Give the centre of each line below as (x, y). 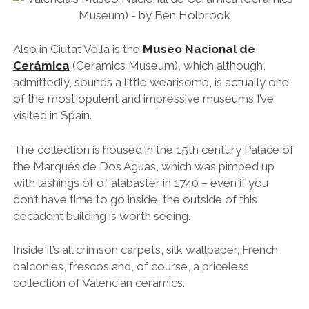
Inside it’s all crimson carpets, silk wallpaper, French (145, 250)
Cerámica (41, 66)
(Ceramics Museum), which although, (167, 66)
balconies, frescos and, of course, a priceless (131, 267)
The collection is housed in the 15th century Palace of (153, 149)
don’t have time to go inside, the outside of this (135, 199)
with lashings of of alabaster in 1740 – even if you (140, 182)
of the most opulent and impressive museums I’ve (143, 99)
